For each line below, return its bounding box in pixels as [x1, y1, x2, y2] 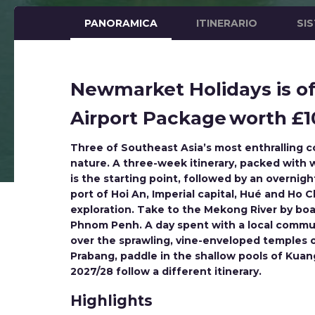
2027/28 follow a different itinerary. [70, 265, 262, 278]
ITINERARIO [196, 17, 258, 30]
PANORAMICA [84, 17, 157, 30]
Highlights [70, 292, 153, 309]
